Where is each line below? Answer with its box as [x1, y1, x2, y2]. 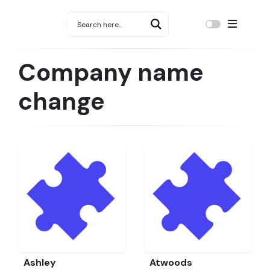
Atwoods [149, 256, 192, 269]
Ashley [24, 256, 56, 269]
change [18, 86, 105, 117]
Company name [18, 57, 204, 88]
